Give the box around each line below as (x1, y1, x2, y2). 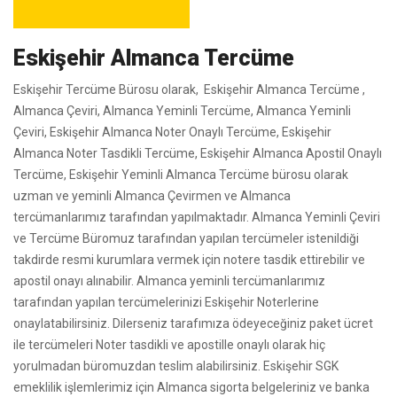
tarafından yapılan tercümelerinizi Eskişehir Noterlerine (13, 295, 319, 309)
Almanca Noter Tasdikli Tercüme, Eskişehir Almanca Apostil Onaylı (13, 146, 382, 160)
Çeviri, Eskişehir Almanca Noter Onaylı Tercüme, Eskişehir (13, 125, 331, 139)
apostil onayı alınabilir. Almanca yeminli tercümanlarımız (13, 274, 325, 288)
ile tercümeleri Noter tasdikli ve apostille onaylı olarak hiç (13, 338, 325, 352)
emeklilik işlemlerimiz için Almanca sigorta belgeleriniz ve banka (13, 380, 370, 394)
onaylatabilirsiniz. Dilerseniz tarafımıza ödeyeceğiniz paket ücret (13, 316, 373, 331)
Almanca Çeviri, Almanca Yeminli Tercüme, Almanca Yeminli (13, 104, 351, 118)
